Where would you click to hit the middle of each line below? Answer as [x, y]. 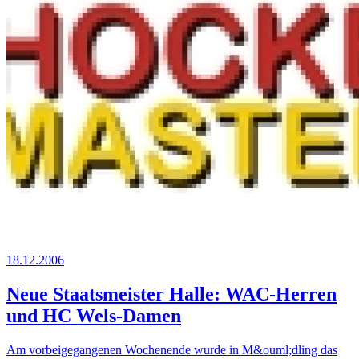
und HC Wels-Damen [94, 316]
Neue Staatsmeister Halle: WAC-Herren [171, 294]
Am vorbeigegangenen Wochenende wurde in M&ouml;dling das [172, 350]
